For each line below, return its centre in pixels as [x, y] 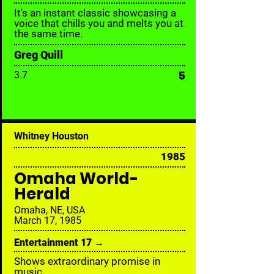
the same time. [48, 34]
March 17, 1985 [48, 220]
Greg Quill [39, 55]
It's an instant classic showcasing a [95, 13]
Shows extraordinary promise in [87, 261]
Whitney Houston [51, 136]
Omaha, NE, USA [50, 210]
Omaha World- [76, 179]
